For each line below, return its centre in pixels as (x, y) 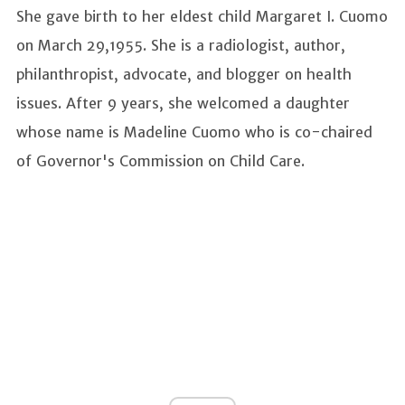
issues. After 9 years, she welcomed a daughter (183, 104)
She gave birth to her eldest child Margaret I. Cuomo (202, 17)
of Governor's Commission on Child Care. (163, 161)
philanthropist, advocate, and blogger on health (184, 75)
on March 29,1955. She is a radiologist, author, (181, 46)
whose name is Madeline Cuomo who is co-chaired (194, 132)
